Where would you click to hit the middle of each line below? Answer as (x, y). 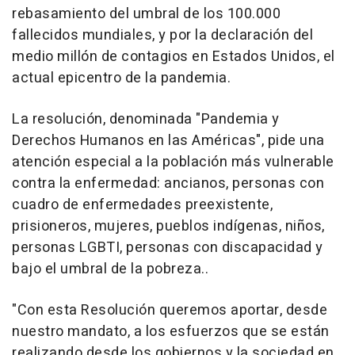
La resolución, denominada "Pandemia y (146, 119)
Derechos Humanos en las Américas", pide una (168, 140)
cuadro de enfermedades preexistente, (142, 204)
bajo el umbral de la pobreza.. (110, 269)
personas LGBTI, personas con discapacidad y (168, 247)
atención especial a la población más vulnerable (173, 162)
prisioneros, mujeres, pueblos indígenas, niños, (168, 226)
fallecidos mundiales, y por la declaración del (162, 35)
